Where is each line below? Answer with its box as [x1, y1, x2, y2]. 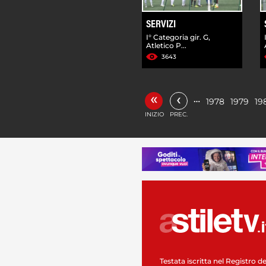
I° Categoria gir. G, [146, 32, 210, 42]
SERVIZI [146, 19, 176, 30]
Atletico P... [146, 40, 186, 50]
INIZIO [145, 110, 164, 118]
